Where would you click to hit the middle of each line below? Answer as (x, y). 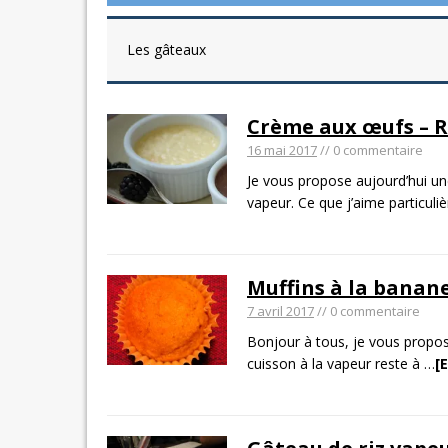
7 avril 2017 (280, 311)
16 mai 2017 (282, 150)
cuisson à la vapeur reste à (335, 363)
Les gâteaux (166, 49)
